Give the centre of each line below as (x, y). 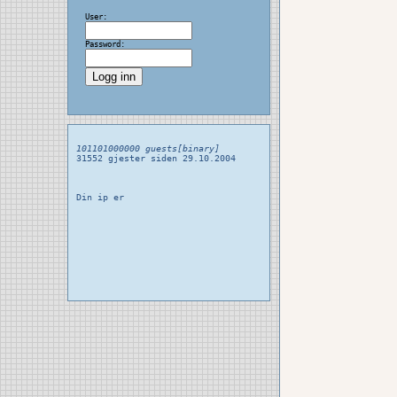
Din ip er (100, 197)
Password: (105, 44)
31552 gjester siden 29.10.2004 (156, 158)
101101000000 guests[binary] (148, 148)
